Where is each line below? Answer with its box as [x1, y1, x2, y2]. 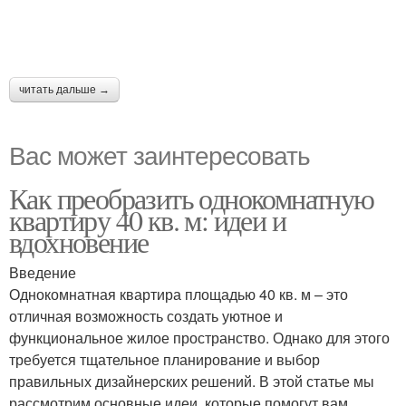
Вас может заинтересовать [9, 136, 310, 172]
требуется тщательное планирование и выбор [9, 349, 320, 370]
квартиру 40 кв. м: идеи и [9, 200, 285, 239]
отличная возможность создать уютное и [9, 305, 283, 326]
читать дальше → [19, 83, 110, 96]
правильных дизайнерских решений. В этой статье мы [9, 371, 374, 391]
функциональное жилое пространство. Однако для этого [9, 327, 390, 348]
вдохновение [9, 222, 149, 261]
